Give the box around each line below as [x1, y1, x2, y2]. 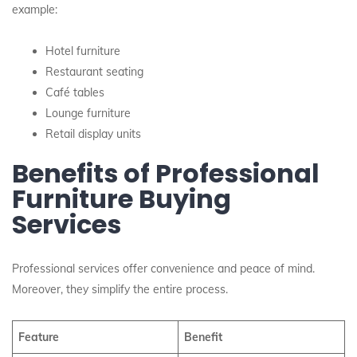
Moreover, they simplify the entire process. [12, 282, 228, 296]
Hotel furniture [45, 44, 120, 58]
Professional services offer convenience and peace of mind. [12, 261, 315, 276]
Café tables [45, 85, 104, 100]
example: [12, 2, 57, 17]
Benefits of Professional [12, 155, 320, 191]
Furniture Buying [12, 181, 231, 217]
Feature [18, 330, 59, 344]
